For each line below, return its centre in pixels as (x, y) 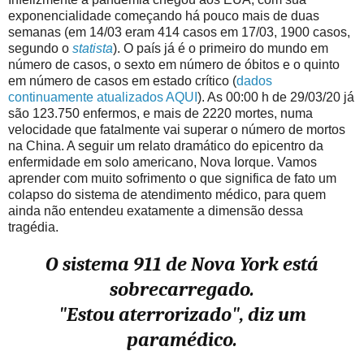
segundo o (40, 48)
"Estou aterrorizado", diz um (182, 314)
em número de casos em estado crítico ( (122, 80)
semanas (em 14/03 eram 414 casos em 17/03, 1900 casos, (179, 32)
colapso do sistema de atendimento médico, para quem (167, 194)
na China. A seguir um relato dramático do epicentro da (166, 145)
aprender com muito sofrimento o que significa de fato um (172, 178)
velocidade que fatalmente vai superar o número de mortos (177, 129)
